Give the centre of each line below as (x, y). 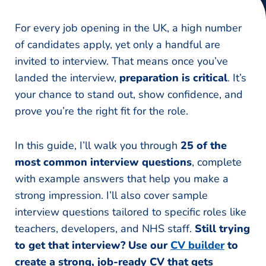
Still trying (222, 229)
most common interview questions (103, 162)
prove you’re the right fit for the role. (102, 111)
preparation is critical (173, 78)
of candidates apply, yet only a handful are (118, 45)
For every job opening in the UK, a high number (128, 28)
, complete (217, 162)
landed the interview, (67, 78)
